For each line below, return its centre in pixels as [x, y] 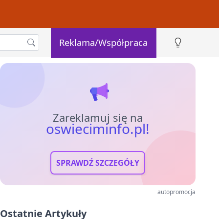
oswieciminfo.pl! [98, 129]
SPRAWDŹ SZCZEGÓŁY [98, 163]
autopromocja [176, 192]
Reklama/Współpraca [104, 42]
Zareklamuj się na [98, 117]
